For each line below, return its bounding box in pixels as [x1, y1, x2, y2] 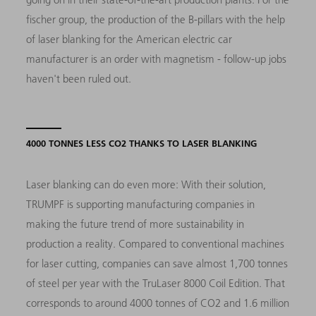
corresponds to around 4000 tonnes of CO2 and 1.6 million [26, 296, 290, 310]
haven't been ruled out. [26, 71, 135, 85]
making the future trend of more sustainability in [26, 217, 245, 231]
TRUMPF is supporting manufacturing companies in [26, 197, 255, 211]
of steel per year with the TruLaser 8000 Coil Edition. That [26, 276, 286, 290]
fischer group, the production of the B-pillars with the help [26, 12, 286, 26]
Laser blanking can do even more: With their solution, [26, 177, 267, 191]
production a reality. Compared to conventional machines [26, 236, 285, 250]
